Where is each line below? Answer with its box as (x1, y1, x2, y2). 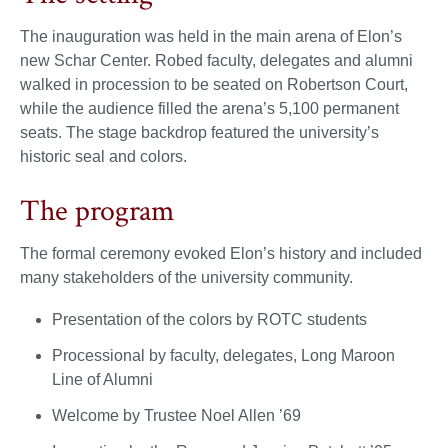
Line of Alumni (52, 370, 153, 388)
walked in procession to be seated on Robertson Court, (20, 75, 408, 93)
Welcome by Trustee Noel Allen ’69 (52, 406, 301, 424)
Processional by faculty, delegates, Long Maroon (52, 346, 395, 364)
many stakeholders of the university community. (20, 268, 353, 286)
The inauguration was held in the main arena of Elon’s (20, 27, 402, 45)
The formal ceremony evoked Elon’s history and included (20, 244, 422, 262)
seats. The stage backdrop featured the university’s (20, 123, 379, 141)
